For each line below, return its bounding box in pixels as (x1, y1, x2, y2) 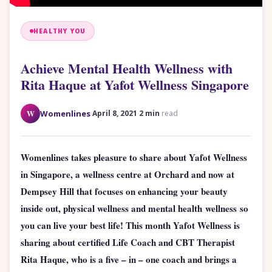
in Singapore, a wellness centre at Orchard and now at (21, 167, 234, 181)
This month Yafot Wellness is (126, 218, 240, 232)
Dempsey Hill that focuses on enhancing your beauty (21, 184, 228, 198)
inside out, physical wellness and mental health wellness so (21, 201, 248, 215)
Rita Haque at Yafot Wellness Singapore (21, 74, 249, 95)
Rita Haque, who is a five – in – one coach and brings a (21, 252, 237, 266)
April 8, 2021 (92, 107, 137, 118)
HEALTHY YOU (33, 26, 86, 35)
